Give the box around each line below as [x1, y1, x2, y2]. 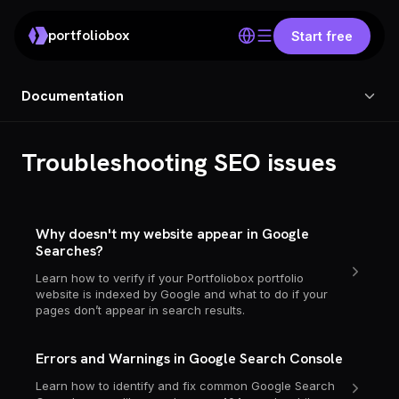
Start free [291, 28, 353, 44]
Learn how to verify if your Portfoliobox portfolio [36, 271, 304, 285]
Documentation [21, 86, 124, 105]
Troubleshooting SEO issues [21, 146, 337, 178]
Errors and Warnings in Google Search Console [36, 349, 343, 368]
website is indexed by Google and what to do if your [36, 287, 328, 301]
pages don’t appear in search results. [36, 303, 245, 317]
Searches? [36, 241, 103, 260]
